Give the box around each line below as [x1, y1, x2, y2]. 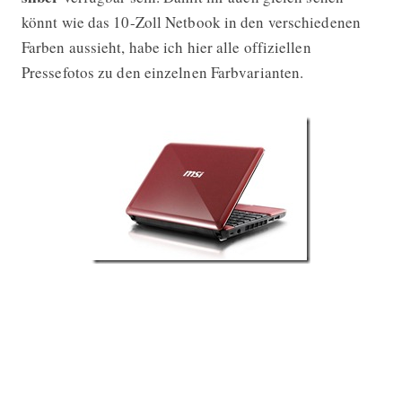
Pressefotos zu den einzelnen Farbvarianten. [21, 61, 304, 83]
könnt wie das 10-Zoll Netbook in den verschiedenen [21, 11, 361, 32]
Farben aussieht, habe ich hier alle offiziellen [21, 36, 311, 57]
